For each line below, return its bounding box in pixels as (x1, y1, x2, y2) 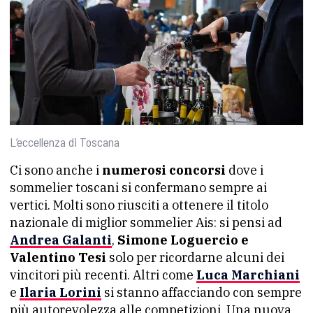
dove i (226, 161, 263, 178)
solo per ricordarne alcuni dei (106, 249, 284, 265)
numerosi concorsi (102, 161, 226, 178)
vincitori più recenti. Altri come (10, 266, 196, 283)
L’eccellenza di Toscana (10, 133, 119, 150)
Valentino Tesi (10, 249, 106, 265)
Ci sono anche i (10, 161, 102, 178)
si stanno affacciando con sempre (101, 284, 302, 300)
